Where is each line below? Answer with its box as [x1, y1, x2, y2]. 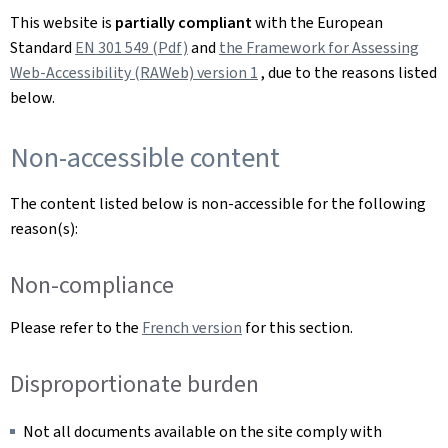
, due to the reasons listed [258, 62, 437, 83]
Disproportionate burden [10, 367, 259, 400]
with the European [252, 12, 383, 33]
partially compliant [115, 12, 252, 33]
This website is [10, 12, 115, 33]
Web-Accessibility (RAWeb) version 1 [10, 62, 258, 83]
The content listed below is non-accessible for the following [10, 193, 426, 214]
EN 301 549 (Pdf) [75, 37, 188, 58]
